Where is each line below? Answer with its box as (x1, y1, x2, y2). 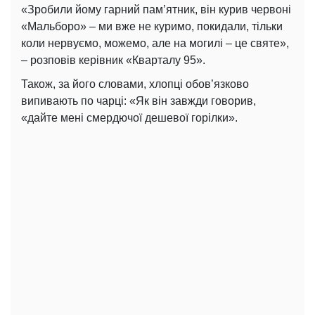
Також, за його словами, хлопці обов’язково (21, 78, 249, 91)
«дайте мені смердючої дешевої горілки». (21, 112, 238, 124)
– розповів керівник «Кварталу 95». (21, 54, 205, 67)
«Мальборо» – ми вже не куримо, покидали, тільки (21, 20, 283, 33)
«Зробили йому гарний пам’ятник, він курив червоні (21, 4, 291, 16)
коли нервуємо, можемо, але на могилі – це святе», (21, 37, 289, 50)
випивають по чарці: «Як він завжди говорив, (21, 95, 256, 108)
